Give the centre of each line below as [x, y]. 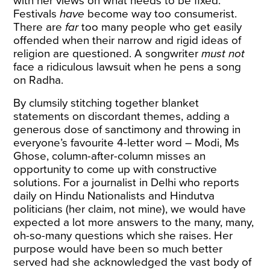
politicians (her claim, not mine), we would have [130, 209]
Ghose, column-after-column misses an [110, 156]
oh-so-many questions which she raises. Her [123, 236]
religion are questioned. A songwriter [108, 54]
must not [223, 54]
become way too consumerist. [161, 14]
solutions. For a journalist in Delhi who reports [127, 183]
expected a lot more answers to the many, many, [134, 222]
